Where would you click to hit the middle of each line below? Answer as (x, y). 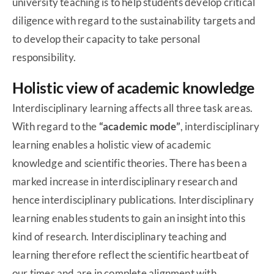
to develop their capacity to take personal (106, 39)
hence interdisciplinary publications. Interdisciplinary (133, 200)
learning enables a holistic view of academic (112, 145)
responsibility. (44, 57)
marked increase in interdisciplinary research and (125, 182)
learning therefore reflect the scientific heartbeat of (131, 255)
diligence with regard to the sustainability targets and (134, 21)
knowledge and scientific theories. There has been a (130, 163)
